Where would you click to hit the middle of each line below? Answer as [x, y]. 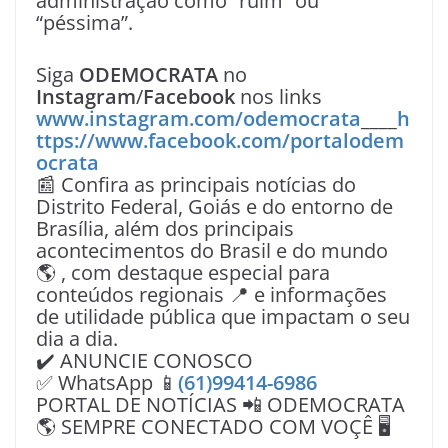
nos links [278, 96]
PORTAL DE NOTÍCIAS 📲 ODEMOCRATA [220, 404]
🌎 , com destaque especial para [183, 272]
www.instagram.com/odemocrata [198, 118]
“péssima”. [84, 22]
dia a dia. [77, 338]
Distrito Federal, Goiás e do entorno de [214, 206]
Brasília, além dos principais [165, 228]
